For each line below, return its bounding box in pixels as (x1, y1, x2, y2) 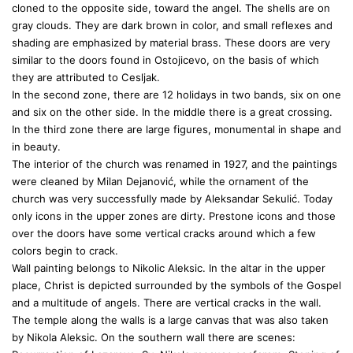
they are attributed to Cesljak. (12, 71, 160, 84)
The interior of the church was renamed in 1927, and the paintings (12, 158, 337, 170)
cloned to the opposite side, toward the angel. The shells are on (12, 2, 330, 14)
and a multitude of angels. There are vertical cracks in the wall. (12, 296, 321, 309)
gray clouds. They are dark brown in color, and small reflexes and (12, 19, 333, 32)
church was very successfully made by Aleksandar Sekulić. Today (12, 192, 333, 205)
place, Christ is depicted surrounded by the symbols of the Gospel (12, 279, 341, 292)
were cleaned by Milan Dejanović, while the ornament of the (12, 175, 309, 188)
